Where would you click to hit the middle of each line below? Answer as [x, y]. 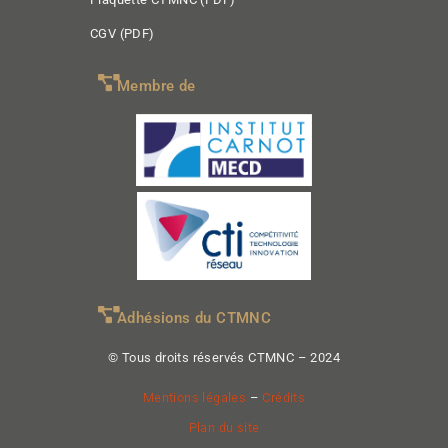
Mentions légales [194, 397]
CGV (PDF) [122, 33]
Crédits [284, 397]
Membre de [156, 86]
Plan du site [224, 427]
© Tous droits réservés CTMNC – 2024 [224, 357]
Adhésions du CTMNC [194, 318]
